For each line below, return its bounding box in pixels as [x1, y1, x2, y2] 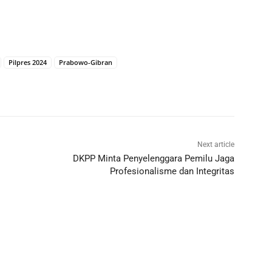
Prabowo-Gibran [59, 57, 112, 67]
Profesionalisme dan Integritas [109, 165, 234, 177]
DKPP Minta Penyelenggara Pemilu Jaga [72, 152, 234, 164]
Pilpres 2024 [8, 57, 47, 67]
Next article [197, 140, 234, 149]
